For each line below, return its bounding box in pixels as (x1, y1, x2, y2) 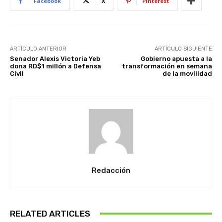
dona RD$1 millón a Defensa (10, 62, 101, 70)
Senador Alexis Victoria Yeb (10, 55, 100, 62)
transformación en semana (121, 62, 212, 70)
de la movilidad (162, 69, 212, 77)
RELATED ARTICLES (10, 208, 90, 219)
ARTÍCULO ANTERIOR (10, 45, 66, 52)
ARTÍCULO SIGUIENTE (154, 45, 212, 52)
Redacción (92, 166, 130, 175)
